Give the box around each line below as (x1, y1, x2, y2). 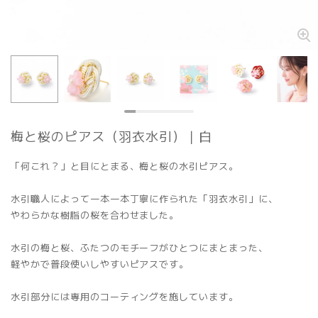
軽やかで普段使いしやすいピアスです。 (11, 256, 190, 270)
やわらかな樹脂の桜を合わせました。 (11, 207, 180, 221)
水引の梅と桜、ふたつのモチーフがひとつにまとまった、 (11, 240, 268, 254)
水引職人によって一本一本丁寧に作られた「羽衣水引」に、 (11, 191, 278, 205)
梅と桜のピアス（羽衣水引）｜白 (11, 126, 213, 145)
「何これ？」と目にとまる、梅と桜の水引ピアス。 (11, 158, 239, 172)
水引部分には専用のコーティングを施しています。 (11, 289, 239, 303)
